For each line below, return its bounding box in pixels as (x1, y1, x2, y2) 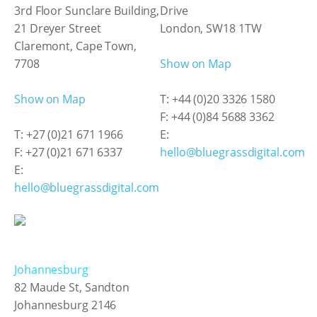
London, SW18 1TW (160, 21, 262, 36)
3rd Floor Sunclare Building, (14, 3, 160, 18)
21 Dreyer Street (14, 21, 101, 36)
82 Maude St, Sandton (14, 279, 129, 295)
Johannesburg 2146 (14, 297, 117, 313)
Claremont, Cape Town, (14, 38, 137, 54)
